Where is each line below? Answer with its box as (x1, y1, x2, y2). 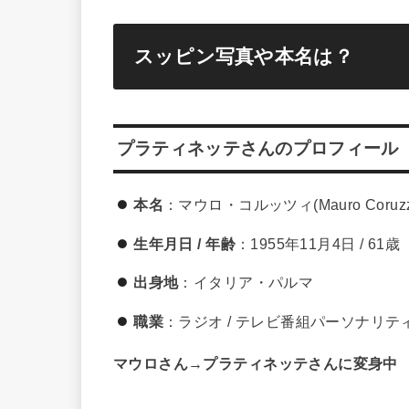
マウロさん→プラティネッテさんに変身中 (113, 355, 398, 372)
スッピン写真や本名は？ (133, 46, 353, 68)
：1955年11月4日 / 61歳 (235, 235, 400, 252)
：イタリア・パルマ (178, 274, 314, 291)
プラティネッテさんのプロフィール (116, 139, 399, 159)
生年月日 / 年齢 (133, 235, 236, 252)
